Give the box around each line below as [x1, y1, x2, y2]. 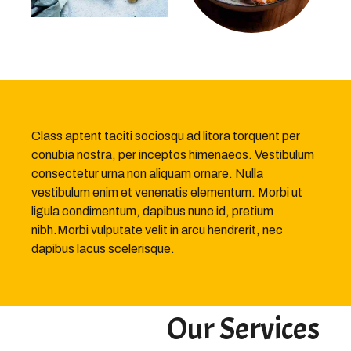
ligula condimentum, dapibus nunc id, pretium [31, 204, 273, 218]
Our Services [167, 309, 320, 349]
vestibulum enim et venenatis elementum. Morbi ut [31, 185, 302, 199]
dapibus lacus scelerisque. [31, 241, 177, 255]
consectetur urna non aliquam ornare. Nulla [31, 166, 263, 180]
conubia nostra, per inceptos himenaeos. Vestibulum [31, 147, 314, 161]
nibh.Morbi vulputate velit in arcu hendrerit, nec [31, 223, 283, 237]
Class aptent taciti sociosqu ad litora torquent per [31, 128, 300, 143]
